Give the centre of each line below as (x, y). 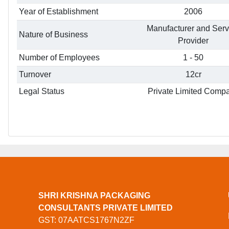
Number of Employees (59, 58)
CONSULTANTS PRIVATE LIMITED (105, 208)
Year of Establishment (59, 12)
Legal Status (42, 91)
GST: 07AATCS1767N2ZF (86, 220)
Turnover (35, 74)
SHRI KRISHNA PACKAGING (94, 196)
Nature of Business (53, 35)
